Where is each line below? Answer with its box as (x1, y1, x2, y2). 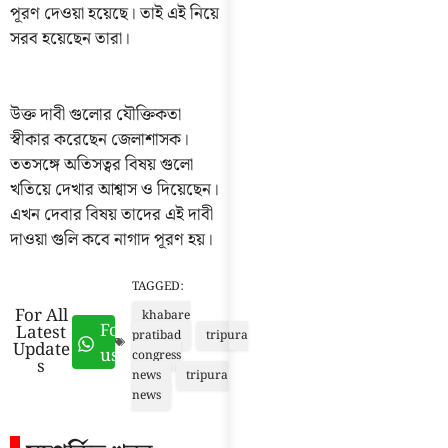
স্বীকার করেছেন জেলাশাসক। (10, 125, 189, 154)
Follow (99, 317, 154, 346)
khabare (142, 306, 191, 326)
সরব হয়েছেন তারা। (10, 25, 130, 54)
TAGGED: (132, 277, 185, 297)
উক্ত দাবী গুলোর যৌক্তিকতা (10, 100, 181, 129)
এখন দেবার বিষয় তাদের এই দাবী (10, 200, 213, 229)
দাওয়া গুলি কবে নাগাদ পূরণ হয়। (10, 225, 213, 254)
